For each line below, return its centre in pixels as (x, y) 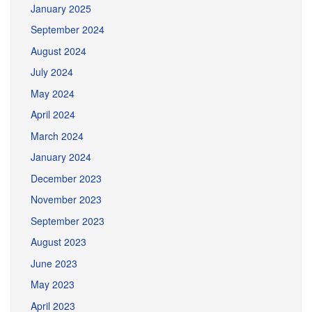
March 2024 (57, 135)
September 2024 (68, 29)
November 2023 (66, 199)
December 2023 (66, 178)
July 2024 (52, 72)
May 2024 (53, 93)
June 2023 (54, 263)
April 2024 (53, 114)
